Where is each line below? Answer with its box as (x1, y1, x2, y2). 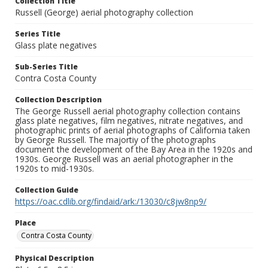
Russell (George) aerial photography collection (15, 7, 193, 19)
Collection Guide (15, 185, 78, 196)
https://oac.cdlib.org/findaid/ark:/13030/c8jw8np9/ (15, 196, 206, 208)
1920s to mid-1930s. (15, 163, 94, 175)
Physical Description (15, 253, 94, 264)
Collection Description (15, 95, 102, 105)
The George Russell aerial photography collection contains (15, 105, 240, 117)
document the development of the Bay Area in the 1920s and (15, 144, 252, 156)
